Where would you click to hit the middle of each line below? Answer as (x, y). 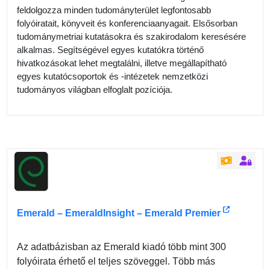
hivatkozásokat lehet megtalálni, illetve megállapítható (122, 63)
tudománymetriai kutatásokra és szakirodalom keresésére (132, 36)
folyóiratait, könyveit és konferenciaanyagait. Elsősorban (127, 23)
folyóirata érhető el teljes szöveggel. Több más (116, 261)
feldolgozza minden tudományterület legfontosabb (114, 10)
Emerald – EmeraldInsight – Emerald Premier (119, 213)
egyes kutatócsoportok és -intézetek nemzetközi (113, 76)
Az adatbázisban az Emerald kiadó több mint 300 (122, 246)
